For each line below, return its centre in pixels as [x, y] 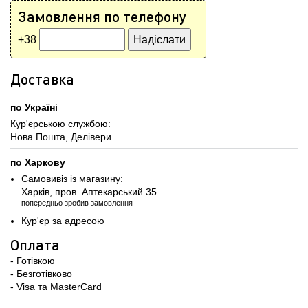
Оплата [35, 244]
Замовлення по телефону [102, 16]
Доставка [42, 79]
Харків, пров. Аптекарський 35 [89, 192]
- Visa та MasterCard [56, 287]
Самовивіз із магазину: [72, 179]
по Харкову [38, 162]
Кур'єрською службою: [60, 124]
